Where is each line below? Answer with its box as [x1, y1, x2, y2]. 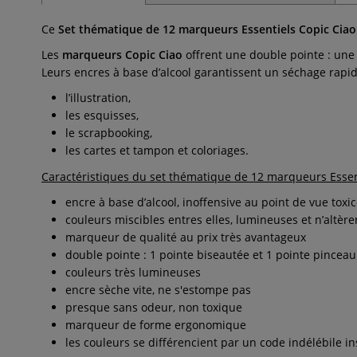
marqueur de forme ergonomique [65, 317, 246, 332]
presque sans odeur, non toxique [65, 300, 242, 315]
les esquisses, [65, 108, 139, 123]
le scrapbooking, [65, 125, 152, 140]
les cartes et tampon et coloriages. [65, 143, 249, 158]
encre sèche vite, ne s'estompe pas [65, 282, 251, 297]
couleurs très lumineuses [65, 265, 201, 280]
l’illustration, [65, 90, 131, 105]
